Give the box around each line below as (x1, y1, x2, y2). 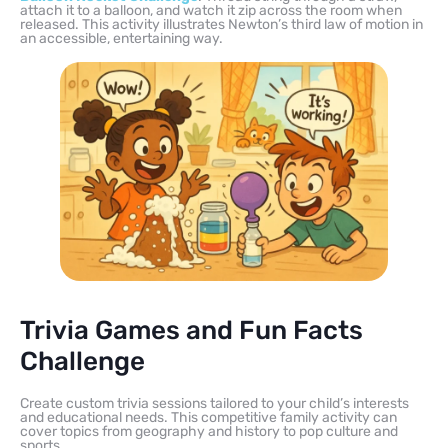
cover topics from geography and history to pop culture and (20, 422, 398, 440)
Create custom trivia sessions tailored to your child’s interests (20, 394, 409, 412)
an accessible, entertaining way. (20, 29, 223, 47)
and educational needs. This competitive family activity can (20, 408, 397, 426)
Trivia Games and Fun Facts (20, 314, 363, 346)
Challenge (20, 345, 145, 377)
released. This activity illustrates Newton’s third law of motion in (20, 15, 423, 33)
